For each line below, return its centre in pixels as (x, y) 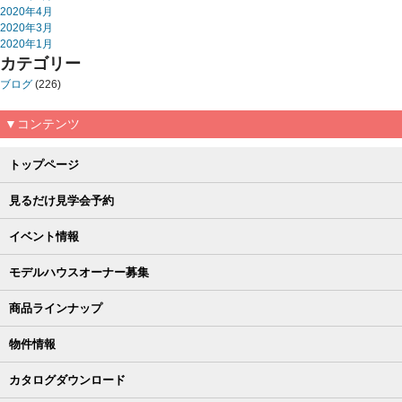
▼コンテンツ (42, 123)
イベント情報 (44, 236)
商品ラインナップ (56, 308)
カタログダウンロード (67, 380)
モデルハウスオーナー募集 (79, 272)
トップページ (44, 164)
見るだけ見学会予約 (61, 200)
